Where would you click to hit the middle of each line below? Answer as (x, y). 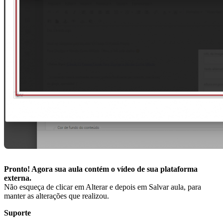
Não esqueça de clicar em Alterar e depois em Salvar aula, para (103, 187)
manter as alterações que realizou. (56, 196)
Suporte (17, 213)
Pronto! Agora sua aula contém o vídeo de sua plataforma (101, 169)
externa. (18, 178)
